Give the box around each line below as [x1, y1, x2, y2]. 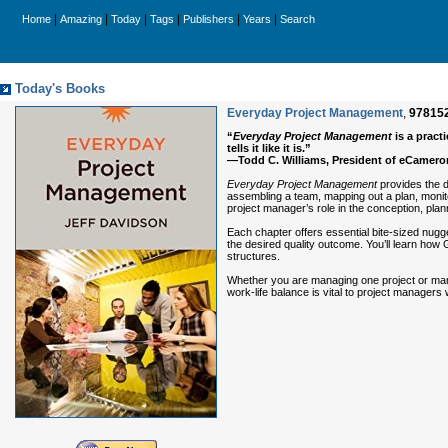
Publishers [183, 13, 234, 25]
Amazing [60, 13, 102, 25]
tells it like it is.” [227, 142, 311, 154]
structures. [227, 250, 283, 262]
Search [280, 13, 315, 25]
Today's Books [15, 82, 105, 96]
